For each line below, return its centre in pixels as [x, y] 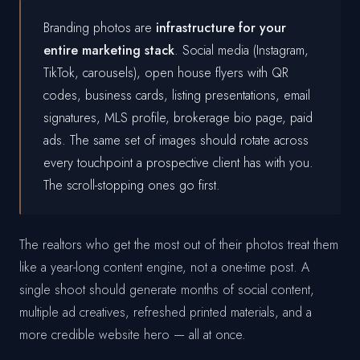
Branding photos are [100, 28]
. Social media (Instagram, [241, 51]
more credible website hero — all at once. [133, 335]
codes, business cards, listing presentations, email [177, 96]
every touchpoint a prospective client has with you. [178, 163]
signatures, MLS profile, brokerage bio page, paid [178, 118]
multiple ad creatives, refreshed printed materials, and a [166, 313]
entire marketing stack [109, 51]
